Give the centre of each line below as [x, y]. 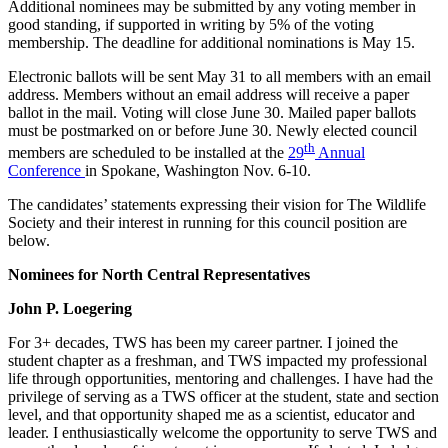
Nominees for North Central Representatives [159, 275]
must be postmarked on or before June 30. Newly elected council [212, 130]
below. [29, 241]
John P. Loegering [70, 309]
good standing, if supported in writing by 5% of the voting [191, 24]
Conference [46, 171]
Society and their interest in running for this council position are [207, 223]
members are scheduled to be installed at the [148, 153]
